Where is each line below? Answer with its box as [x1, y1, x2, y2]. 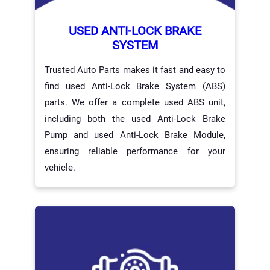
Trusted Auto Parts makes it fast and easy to [44, 64, 226, 76]
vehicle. [44, 162, 75, 174]
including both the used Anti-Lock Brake [44, 113, 226, 125]
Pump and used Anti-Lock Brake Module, [44, 130, 226, 141]
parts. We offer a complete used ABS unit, [44, 97, 226, 108]
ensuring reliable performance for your [44, 146, 226, 157]
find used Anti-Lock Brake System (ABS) [44, 81, 226, 92]
